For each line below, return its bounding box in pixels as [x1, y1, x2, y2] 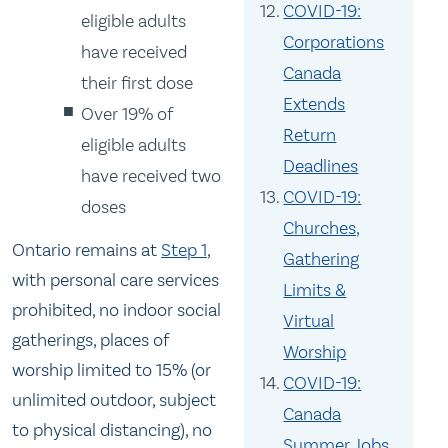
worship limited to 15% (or [12, 359, 211, 382]
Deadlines [283, 155, 359, 177]
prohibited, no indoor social [12, 299, 221, 322]
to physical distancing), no [12, 419, 212, 442]
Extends [283, 93, 346, 115]
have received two [81, 165, 222, 188]
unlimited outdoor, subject [12, 389, 216, 412]
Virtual [283, 310, 335, 332]
